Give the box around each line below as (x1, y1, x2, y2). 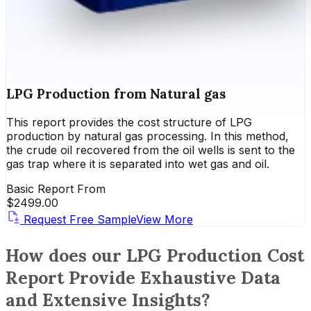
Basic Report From (6, 181, 106, 196)
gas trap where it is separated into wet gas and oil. (6, 156, 269, 171)
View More (136, 212, 193, 226)
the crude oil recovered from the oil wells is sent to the (6, 142, 295, 157)
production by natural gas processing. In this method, (6, 128, 289, 143)
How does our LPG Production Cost (6, 244, 304, 267)
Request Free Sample (24, 212, 136, 226)
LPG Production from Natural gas (6, 85, 226, 103)
